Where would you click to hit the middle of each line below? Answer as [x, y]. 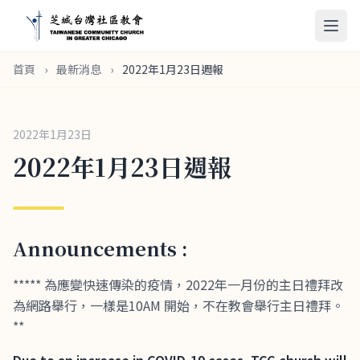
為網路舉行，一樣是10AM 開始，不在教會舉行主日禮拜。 [178, 305]
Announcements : [100, 248]
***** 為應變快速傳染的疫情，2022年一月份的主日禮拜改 [178, 284]
